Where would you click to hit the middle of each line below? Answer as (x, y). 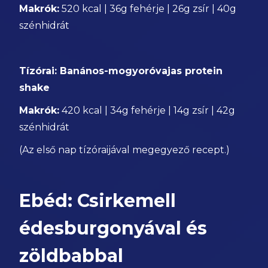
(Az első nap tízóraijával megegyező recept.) (125, 150)
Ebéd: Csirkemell (98, 201)
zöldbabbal (71, 256)
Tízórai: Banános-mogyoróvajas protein (121, 71)
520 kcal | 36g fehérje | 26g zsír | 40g (148, 9)
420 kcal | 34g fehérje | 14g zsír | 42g (147, 110)
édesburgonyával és (113, 228)
